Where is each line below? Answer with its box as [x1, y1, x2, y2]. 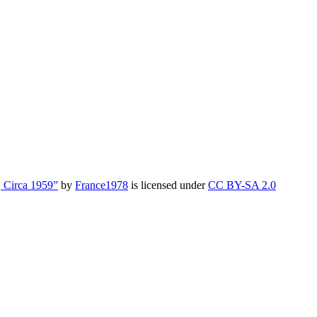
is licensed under [128, 179, 208, 192]
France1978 [75, 179, 128, 192]
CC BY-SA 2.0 [208, 179, 276, 192]
